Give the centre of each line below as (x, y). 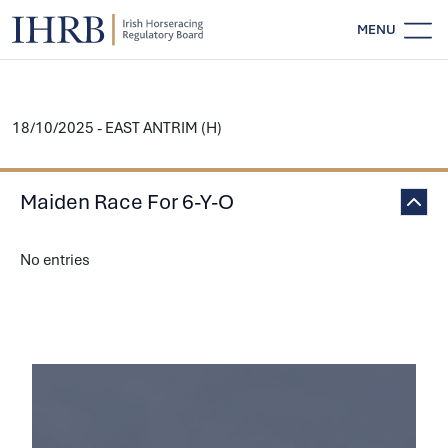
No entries (55, 260)
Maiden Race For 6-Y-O (127, 202)
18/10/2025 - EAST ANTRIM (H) (117, 128)
